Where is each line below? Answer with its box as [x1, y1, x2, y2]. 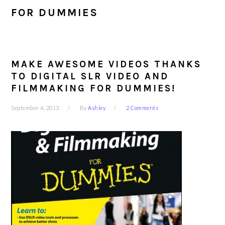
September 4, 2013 [11, 104, 59, 111]
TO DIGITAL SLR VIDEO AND [11, 71, 169, 82]
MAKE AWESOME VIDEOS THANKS [11, 59, 202, 70]
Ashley [88, 104, 106, 111]
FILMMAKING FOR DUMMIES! [11, 83, 176, 94]
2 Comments [126, 104, 159, 111]
